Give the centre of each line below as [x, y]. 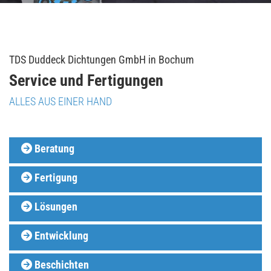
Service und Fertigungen [86, 80]
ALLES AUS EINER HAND [60, 101]
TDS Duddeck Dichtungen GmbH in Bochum [102, 59]
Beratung [53, 148]
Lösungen [55, 206]
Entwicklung [60, 235]
